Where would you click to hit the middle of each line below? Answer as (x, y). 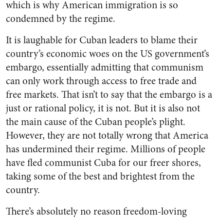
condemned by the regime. (61, 19)
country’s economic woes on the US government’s (108, 54)
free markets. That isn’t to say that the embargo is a (109, 95)
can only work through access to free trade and (101, 81)
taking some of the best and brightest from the (100, 177)
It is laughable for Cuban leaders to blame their (102, 40)
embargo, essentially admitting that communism (105, 68)
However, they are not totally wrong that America (107, 136)
